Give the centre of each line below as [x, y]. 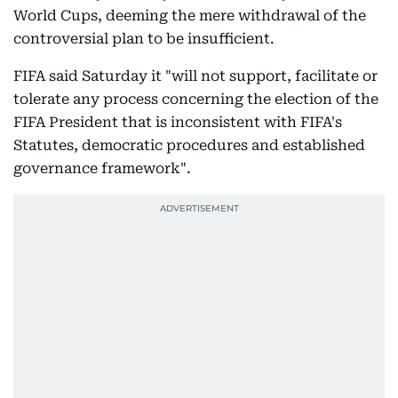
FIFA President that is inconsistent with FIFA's [178, 122]
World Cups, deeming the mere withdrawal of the [190, 16]
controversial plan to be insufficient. [144, 39]
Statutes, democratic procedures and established [189, 145]
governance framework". [102, 168]
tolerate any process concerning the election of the [196, 99]
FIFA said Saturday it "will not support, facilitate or [195, 76]
